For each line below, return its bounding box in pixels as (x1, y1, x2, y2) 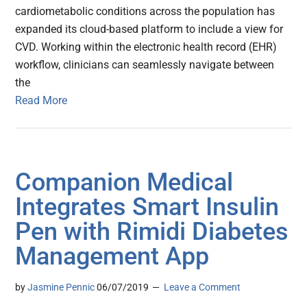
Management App (15, 242, 210, 271)
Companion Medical (15, 168, 234, 197)
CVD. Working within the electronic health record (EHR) (15, 40, 278, 54)
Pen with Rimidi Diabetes (15, 217, 289, 247)
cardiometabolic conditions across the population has (15, 5, 275, 19)
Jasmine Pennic (27, 282, 95, 293)
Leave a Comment (164, 282, 241, 293)
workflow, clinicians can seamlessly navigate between (15, 58, 275, 72)
